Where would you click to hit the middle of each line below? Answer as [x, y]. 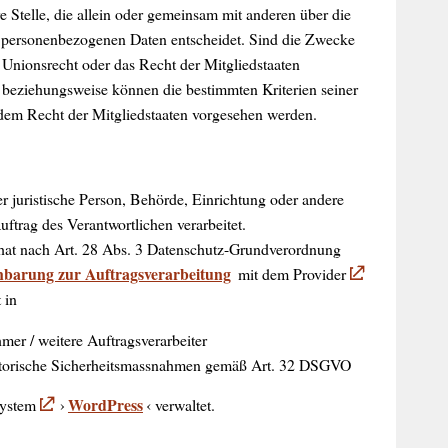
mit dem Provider [292, 274]
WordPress [105, 404]
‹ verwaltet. [181, 404]
